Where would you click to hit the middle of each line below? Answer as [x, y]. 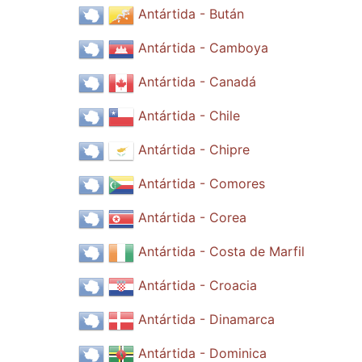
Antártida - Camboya [203, 48]
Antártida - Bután [191, 14]
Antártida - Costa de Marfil [221, 252]
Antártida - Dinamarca [206, 320]
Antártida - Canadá [197, 82]
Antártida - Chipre [194, 150]
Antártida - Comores [201, 184]
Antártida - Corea [192, 218]
